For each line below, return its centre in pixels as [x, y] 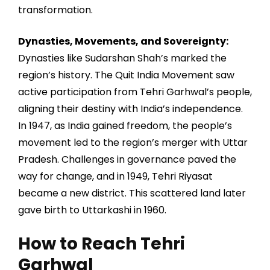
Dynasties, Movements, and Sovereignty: [123, 42]
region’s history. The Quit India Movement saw [126, 75]
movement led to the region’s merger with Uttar [133, 143]
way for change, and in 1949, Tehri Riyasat [115, 177]
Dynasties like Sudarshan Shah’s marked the [122, 58]
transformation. [55, 10]
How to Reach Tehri [102, 244]
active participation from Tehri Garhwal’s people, [135, 92]
